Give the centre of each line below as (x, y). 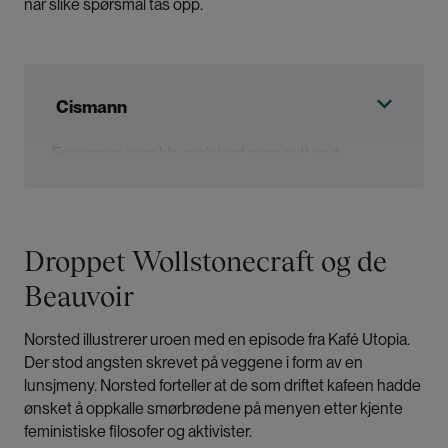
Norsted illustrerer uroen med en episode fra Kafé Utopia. (217, 340)
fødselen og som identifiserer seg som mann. (205, 177)
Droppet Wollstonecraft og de (205, 261)
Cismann (91, 107)
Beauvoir (79, 296)
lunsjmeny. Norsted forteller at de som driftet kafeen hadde (222, 386)
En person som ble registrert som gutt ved (195, 154)
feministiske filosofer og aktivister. (139, 432)
